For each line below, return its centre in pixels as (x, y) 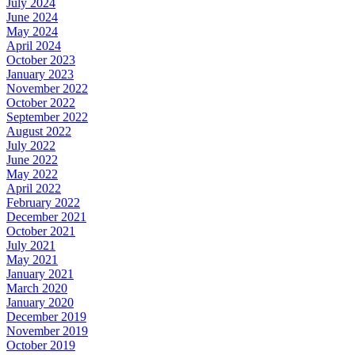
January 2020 (40, 302)
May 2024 (32, 31)
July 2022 (31, 145)
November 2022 (47, 88)
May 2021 (32, 260)
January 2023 (40, 74)
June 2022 (32, 160)
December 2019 (46, 317)
